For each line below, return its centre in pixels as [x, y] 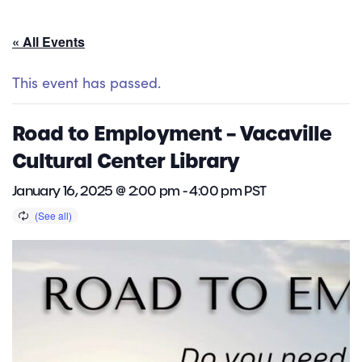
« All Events [48, 42]
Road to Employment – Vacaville [172, 134]
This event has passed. [86, 83]
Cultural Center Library [126, 162]
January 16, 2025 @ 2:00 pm [96, 192]
